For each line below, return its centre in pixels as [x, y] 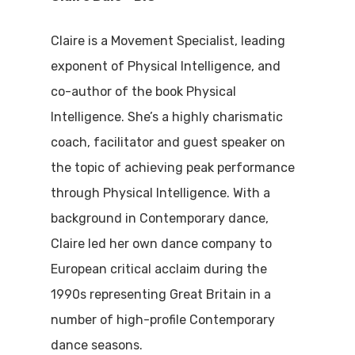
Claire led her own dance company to [162, 244]
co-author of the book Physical [144, 92]
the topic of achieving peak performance [173, 168]
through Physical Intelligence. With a [161, 193]
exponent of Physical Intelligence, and [166, 67]
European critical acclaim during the [159, 269]
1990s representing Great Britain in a [161, 295]
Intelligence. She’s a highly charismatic [167, 117]
